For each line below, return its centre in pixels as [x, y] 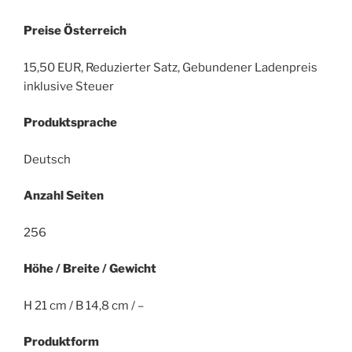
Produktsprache [70, 123]
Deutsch [47, 159]
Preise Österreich [75, 31]
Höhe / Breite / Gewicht [90, 269]
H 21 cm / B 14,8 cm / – [84, 305]
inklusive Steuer [69, 86]
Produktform [61, 342]
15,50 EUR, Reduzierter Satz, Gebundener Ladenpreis [170, 67]
